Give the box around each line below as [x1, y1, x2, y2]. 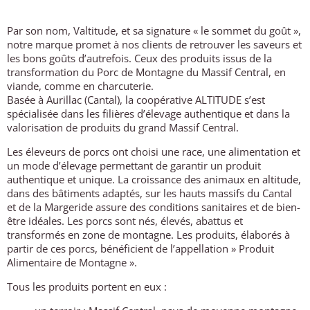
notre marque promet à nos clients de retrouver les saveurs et [7, 37, 302, 52]
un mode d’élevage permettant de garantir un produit [7, 158, 261, 173]
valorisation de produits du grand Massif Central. [7, 120, 239, 135]
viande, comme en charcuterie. [7, 79, 154, 93]
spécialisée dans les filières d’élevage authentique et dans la [7, 107, 290, 121]
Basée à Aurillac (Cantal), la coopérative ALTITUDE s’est [7, 93, 265, 107]
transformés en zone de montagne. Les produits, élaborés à [7, 228, 290, 242]
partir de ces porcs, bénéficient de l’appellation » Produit [7, 241, 274, 256]
